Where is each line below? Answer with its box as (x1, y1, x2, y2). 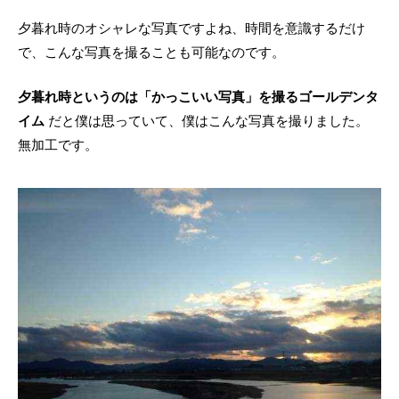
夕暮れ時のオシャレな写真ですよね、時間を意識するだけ (18, 19, 365, 37)
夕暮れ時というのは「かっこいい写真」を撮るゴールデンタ (18, 86, 379, 105)
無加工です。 (18, 134, 98, 153)
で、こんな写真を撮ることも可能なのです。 (18, 43, 285, 61)
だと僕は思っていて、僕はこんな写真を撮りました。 (45, 110, 369, 129)
